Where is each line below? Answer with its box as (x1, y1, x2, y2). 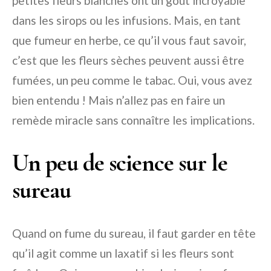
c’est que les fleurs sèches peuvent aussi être (12, 53, 244, 67)
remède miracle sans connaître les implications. (12, 113, 255, 127)
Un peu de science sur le (12, 148, 227, 177)
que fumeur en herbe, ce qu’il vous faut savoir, (12, 33, 246, 47)
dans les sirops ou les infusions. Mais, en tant (12, 13, 241, 27)
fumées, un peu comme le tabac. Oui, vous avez (12, 73, 252, 87)
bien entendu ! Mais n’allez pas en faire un (12, 93, 225, 107)
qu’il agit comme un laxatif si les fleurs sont (12, 246, 234, 260)
